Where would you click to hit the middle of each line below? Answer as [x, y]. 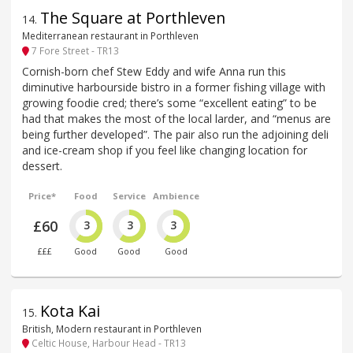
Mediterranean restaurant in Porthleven [110, 36]
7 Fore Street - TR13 [74, 50]
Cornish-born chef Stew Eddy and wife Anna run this [154, 71]
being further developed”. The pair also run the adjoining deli [175, 134]
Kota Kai [70, 311]
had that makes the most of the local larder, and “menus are [176, 118]
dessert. [42, 165]
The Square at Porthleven [133, 18]
